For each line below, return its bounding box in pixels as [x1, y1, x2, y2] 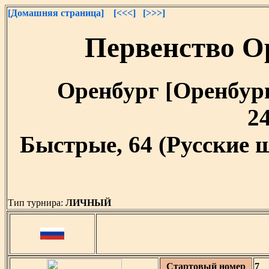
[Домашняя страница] [8, 8, 104, 18]
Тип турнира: [8, 198, 65, 208]
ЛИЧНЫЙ [65, 198, 113, 208]
